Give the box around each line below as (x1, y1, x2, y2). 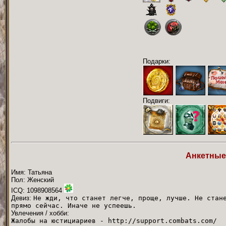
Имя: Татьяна (11, 168, 52, 176)
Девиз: (11, 194, 33, 202)
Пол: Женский (11, 176, 54, 184)
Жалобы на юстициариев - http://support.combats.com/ (11, 216, 217, 224)
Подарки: (143, 57, 171, 65)
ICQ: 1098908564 (11, 186, 64, 194)
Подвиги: (143, 96, 170, 104)
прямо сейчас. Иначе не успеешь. (11, 201, 136, 209)
